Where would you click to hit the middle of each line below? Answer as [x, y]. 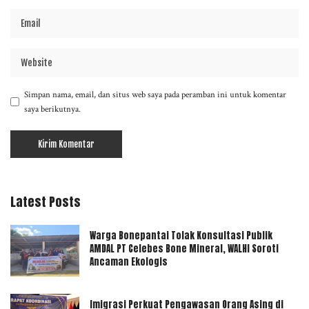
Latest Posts [46, 201]
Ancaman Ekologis [129, 262]
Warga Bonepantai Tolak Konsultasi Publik [181, 236]
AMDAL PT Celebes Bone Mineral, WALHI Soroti [184, 249]
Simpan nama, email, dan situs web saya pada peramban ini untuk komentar [155, 94]
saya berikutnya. [52, 109]
